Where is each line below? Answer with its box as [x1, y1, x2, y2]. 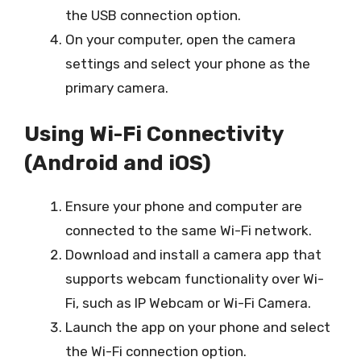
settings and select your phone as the [65, 55, 310, 72]
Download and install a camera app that [65, 247, 322, 263]
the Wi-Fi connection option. [65, 343, 247, 359]
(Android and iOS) [24, 151, 211, 176]
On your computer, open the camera [65, 31, 296, 48]
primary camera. [65, 79, 168, 96]
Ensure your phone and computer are [65, 198, 302, 214]
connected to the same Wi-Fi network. [65, 222, 312, 239]
